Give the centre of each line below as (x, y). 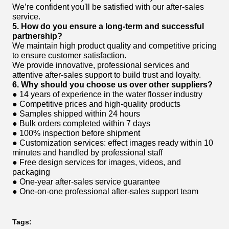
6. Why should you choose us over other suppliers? (112, 85)
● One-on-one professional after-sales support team (105, 191)
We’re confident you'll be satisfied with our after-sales (108, 7)
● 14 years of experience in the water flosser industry (107, 94)
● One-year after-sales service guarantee (86, 182)
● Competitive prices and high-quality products (96, 104)
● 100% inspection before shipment (76, 133)
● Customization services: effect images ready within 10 (113, 143)
